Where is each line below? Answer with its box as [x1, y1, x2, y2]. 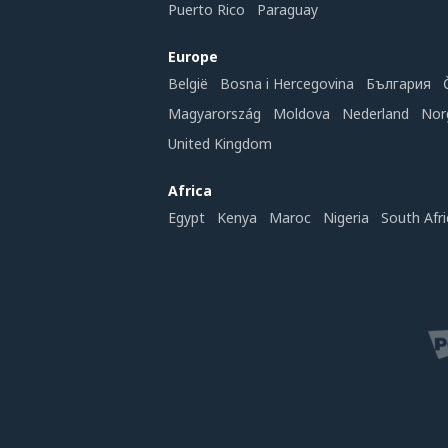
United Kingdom [168, 134, 272, 153]
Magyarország [168, 104, 261, 123]
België [168, 74, 208, 93]
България [366, 74, 431, 93]
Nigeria [323, 208, 369, 227]
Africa [168, 181, 212, 200]
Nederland [342, 104, 409, 123]
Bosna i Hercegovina [220, 74, 354, 93]
